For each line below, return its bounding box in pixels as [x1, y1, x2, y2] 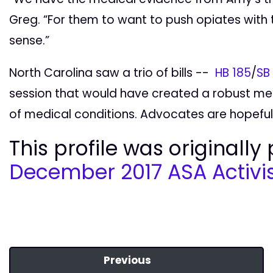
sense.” [9, 32, 49, 49]
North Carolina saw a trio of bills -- [9, 64, 215, 81]
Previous [104, 253, 152, 268]
